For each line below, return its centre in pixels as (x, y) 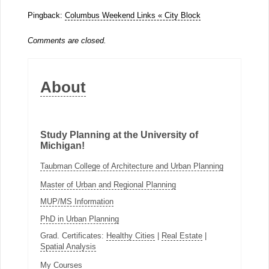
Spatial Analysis (68, 246)
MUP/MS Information (77, 202)
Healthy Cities (130, 235)
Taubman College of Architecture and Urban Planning (131, 166)
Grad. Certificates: (73, 235)
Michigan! (62, 146)
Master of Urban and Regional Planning (108, 184)
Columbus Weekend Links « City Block (132, 16)
